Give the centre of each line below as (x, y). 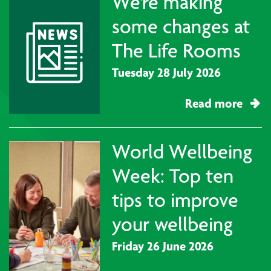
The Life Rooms (176, 51)
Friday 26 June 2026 (163, 246)
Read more (214, 103)
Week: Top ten (173, 176)
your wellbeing (172, 224)
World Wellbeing (182, 152)
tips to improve (175, 200)
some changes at (181, 26)
